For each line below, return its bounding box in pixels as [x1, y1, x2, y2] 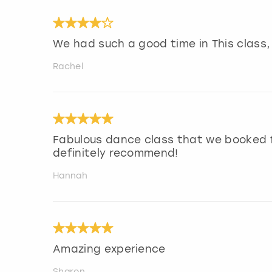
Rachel [53, 61, 83, 72]
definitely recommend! [53, 146, 178, 159]
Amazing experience [53, 242, 166, 255]
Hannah [53, 170, 87, 181]
